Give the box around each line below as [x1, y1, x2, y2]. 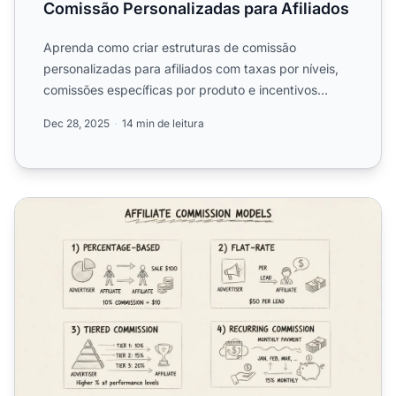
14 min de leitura [122, 116, 204, 130]
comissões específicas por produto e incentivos [43, 81, 317, 97]
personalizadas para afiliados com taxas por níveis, [43, 60, 339, 76]
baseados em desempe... [43, 103, 189, 118]
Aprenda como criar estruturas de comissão [43, 39, 296, 55]
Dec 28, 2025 [43, 116, 110, 130]
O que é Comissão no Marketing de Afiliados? [14, 198, 314, 217]
